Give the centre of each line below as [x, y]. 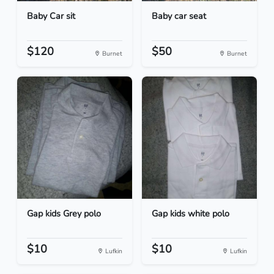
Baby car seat [179, 16]
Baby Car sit [51, 16]
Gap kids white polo [191, 214]
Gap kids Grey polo [64, 214]
